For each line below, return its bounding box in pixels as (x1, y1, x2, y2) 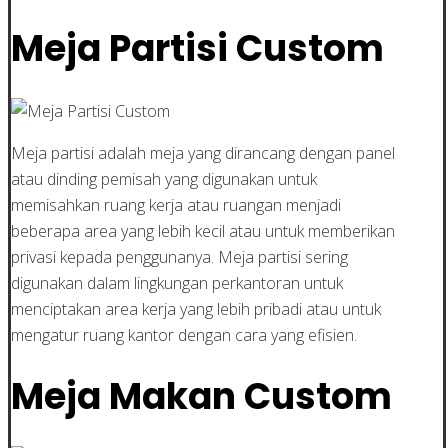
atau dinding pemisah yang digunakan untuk (11, 167, 317, 190)
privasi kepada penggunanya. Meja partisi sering (11, 245, 348, 268)
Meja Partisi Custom (11, 22, 384, 74)
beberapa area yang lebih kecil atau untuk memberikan (11, 219, 395, 242)
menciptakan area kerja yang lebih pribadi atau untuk (11, 297, 381, 320)
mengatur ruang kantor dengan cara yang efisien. (11, 323, 357, 346)
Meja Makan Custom (11, 370, 392, 422)
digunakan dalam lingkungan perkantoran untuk (11, 271, 343, 294)
